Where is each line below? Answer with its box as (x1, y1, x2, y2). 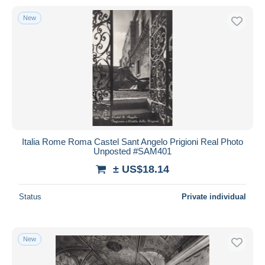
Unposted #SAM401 (93, 146, 172, 156)
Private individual (182, 192, 246, 201)
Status (19, 192, 41, 201)
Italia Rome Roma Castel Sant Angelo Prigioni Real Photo (22, 136, 243, 147)
